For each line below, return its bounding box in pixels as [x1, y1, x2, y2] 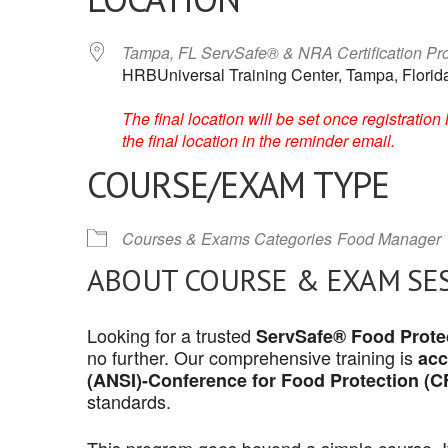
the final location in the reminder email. [122, 129, 395, 152]
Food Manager [337, 227, 441, 250]
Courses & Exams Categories [122, 227, 332, 250]
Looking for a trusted [87, 322, 256, 348]
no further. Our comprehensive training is [87, 344, 418, 370]
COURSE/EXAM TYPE [87, 161, 389, 208]
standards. [87, 388, 171, 414]
